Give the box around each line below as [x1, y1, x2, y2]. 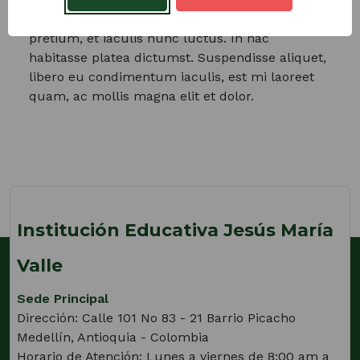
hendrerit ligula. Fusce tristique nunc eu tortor [29, 11, 321, 27]
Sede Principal [17, 291, 108, 306]
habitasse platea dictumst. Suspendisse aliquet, [29, 50, 326, 65]
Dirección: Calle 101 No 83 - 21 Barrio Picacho [17, 310, 296, 325]
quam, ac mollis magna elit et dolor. [29, 88, 254, 104]
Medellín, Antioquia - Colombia [17, 329, 209, 345]
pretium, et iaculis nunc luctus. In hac [29, 31, 269, 46]
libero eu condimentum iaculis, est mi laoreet [29, 69, 314, 84]
